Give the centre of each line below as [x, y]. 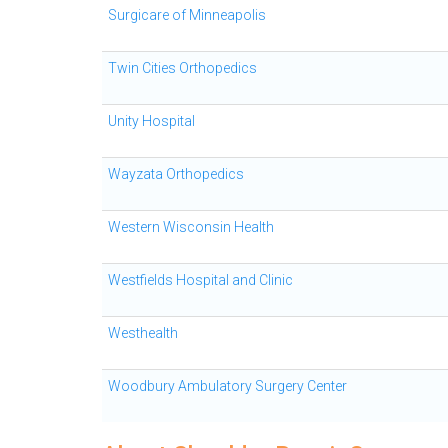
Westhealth [143, 333]
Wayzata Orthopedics [176, 174]
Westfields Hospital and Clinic [200, 280]
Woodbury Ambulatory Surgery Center [227, 386]
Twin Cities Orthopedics [182, 68]
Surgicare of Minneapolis [187, 15]
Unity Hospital [151, 121]
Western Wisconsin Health [191, 227]
